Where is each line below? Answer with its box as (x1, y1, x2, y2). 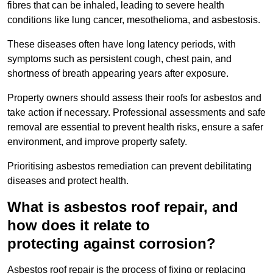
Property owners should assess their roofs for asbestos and (7, 93, 261, 104)
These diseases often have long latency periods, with (7, 39, 236, 50)
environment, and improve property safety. (7, 136, 187, 147)
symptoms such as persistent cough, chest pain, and (7, 54, 232, 65)
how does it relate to (7, 217, 150, 234)
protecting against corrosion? (7, 235, 216, 252)
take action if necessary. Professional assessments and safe (7, 107, 266, 118)
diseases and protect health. (7, 175, 129, 186)
